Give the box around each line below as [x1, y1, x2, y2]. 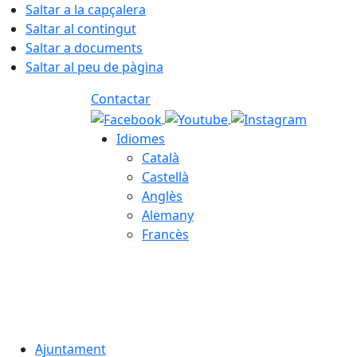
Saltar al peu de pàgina [25, 58, 163, 76]
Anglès [142, 186, 182, 205]
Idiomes [116, 129, 165, 147]
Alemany [142, 206, 194, 224]
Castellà [142, 167, 189, 186]
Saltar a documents [25, 39, 143, 57]
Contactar [91, 90, 151, 108]
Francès [142, 225, 189, 243]
